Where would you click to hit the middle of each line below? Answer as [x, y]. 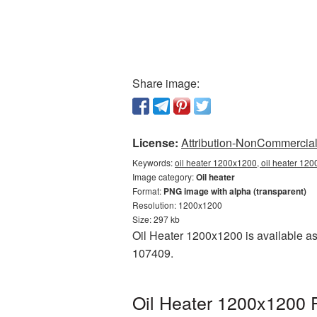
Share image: [166, 83]
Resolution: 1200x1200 [177, 205]
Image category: [164, 177]
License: [155, 143]
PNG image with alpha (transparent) [235, 191]
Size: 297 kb [156, 219]
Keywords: [154, 162]
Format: [148, 191]
